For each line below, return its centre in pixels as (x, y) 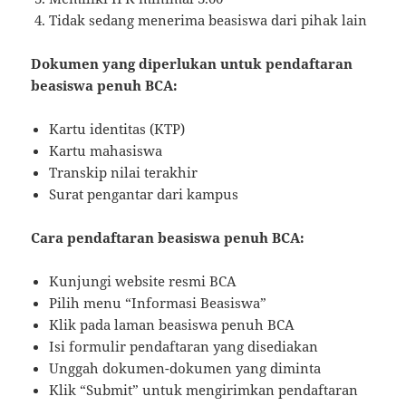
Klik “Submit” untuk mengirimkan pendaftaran (204, 389)
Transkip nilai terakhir (124, 172)
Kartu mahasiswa (106, 150)
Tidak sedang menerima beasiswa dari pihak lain (208, 19)
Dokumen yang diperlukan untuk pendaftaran (192, 63)
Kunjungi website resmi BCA (143, 280)
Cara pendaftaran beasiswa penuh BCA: (168, 237)
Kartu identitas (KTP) (117, 128)
